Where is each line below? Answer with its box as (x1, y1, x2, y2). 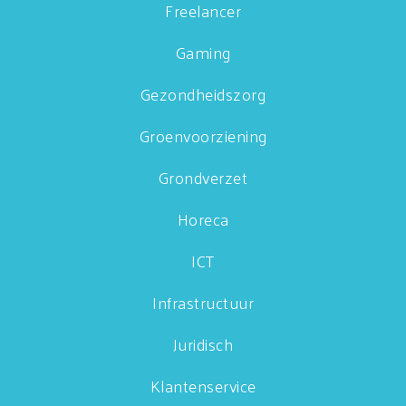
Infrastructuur (152, 287, 254, 317)
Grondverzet (158, 162, 248, 192)
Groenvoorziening (139, 121, 267, 150)
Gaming (175, 37, 231, 67)
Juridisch (172, 329, 234, 359)
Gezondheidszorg (140, 79, 266, 109)
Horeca (177, 204, 229, 234)
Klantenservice (150, 371, 256, 401)
